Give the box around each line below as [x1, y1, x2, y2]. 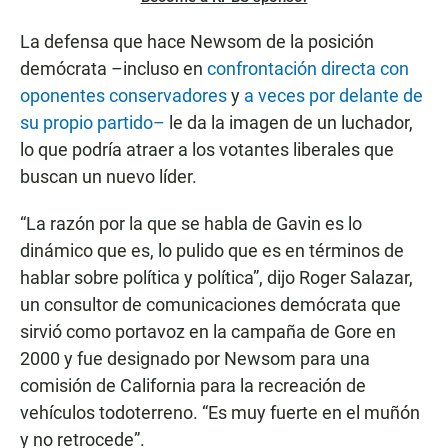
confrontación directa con [207, 58, 409, 80]
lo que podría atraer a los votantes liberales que [20, 139, 394, 161]
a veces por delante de [244, 85, 423, 107]
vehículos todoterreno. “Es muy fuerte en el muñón [20, 402, 420, 424]
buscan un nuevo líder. [20, 166, 197, 188]
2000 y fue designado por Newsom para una [20, 348, 370, 370]
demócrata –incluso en [20, 58, 207, 80]
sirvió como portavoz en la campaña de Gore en [20, 321, 396, 343]
